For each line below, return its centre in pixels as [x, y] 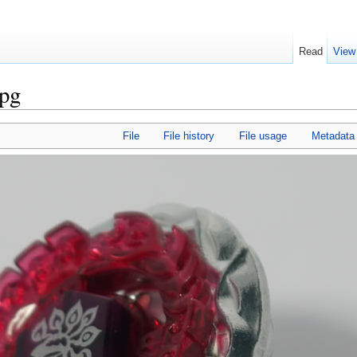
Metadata [333, 136]
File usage [263, 136]
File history [189, 136]
